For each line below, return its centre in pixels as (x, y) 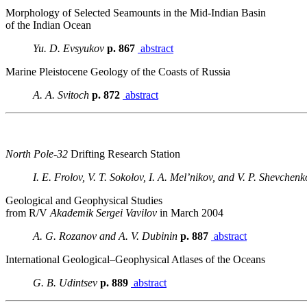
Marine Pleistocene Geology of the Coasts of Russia (118, 71)
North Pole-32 (38, 153)
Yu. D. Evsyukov (69, 48)
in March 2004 (190, 212)
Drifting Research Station (125, 153)
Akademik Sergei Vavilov (103, 212)
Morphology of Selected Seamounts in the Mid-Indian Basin (136, 12)
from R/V (28, 212)
